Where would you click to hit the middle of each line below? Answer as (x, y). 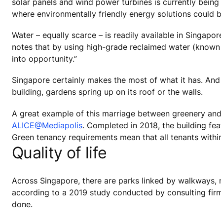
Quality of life (59, 152)
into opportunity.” (44, 59)
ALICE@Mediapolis (47, 125)
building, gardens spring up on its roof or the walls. (107, 92)
